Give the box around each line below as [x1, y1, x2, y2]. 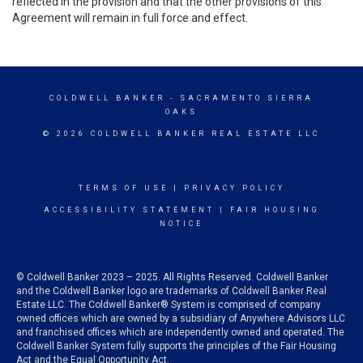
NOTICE [160, 220, 203, 228]
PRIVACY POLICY [183, 184, 285, 192]
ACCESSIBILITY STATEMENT [43, 206, 215, 214]
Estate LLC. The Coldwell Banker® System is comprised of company [16, 299, 321, 310]
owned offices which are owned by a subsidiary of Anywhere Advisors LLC [16, 313, 345, 324]
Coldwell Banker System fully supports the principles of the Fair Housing [16, 340, 336, 352]
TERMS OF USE [78, 184, 169, 192]
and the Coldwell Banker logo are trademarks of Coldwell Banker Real [16, 285, 327, 297]
